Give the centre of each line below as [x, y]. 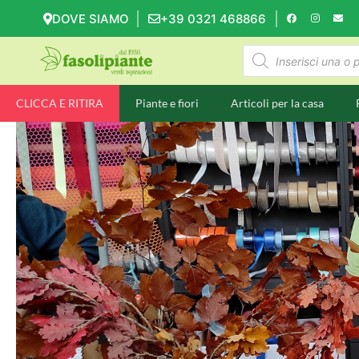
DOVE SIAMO [91, 19]
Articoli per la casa [277, 103]
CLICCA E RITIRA [60, 103]
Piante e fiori [167, 103]
